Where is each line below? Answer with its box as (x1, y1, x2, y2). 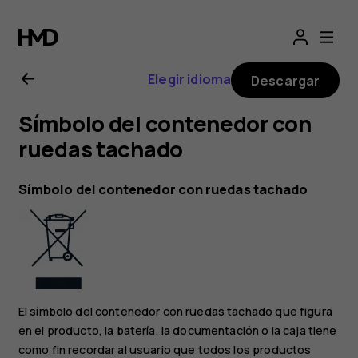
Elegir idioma (148, 70, 232, 88)
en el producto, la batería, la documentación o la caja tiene (18, 323, 337, 339)
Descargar (250, 71, 320, 89)
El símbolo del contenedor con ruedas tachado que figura (18, 304, 332, 320)
